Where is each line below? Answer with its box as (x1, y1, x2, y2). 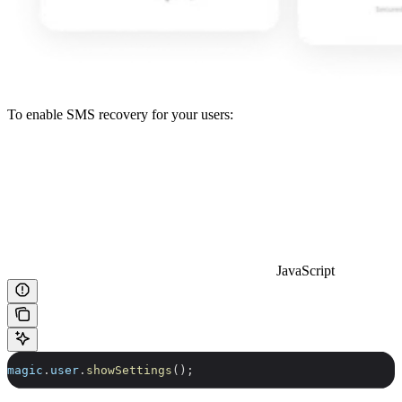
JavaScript (276, 262, 335, 278)
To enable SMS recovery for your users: (7, 106, 233, 122)
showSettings (86, 363, 172, 377)
